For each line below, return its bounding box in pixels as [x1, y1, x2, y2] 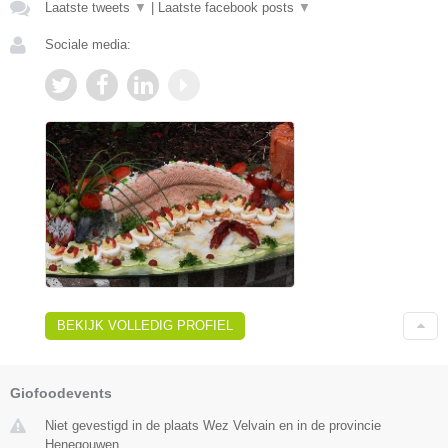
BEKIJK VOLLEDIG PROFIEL [57, 317, 233, 333]
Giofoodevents [10, 384, 112, 401]
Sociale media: [45, 36, 131, 52]
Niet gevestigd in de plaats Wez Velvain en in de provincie [45, 417, 381, 433]
